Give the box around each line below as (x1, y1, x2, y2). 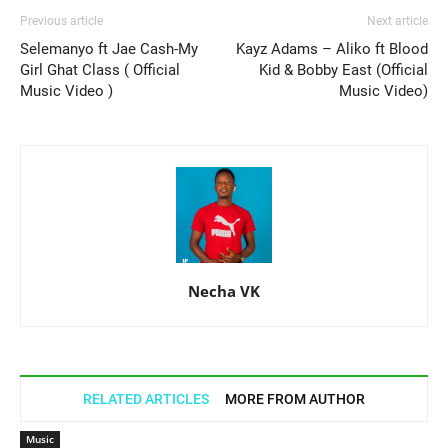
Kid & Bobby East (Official (259, 60, 428, 79)
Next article (367, 13, 428, 28)
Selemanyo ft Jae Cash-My (20, 39, 198, 58)
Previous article (20, 13, 103, 28)
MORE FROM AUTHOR (225, 390, 365, 407)
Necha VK (188, 280, 260, 301)
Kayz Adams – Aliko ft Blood (236, 39, 428, 58)
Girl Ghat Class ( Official (20, 60, 180, 79)
